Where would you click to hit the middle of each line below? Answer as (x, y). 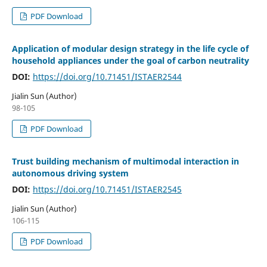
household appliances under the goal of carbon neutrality (130, 60)
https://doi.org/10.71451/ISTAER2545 (107, 189)
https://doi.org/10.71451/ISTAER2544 (107, 76)
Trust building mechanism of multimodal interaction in (125, 161)
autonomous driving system (70, 173)
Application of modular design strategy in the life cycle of (130, 48)
